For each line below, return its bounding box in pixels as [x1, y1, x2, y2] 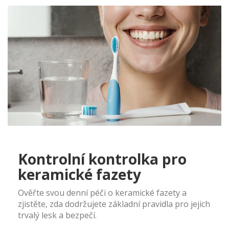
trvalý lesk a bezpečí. [18, 210, 97, 221]
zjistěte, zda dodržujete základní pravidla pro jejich [18, 198, 210, 210]
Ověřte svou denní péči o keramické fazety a [18, 187, 187, 199]
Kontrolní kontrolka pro [18, 149, 187, 169]
